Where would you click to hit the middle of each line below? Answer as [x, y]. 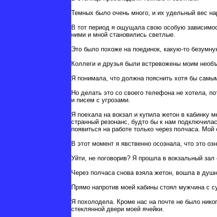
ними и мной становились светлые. [123, 35]
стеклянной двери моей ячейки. [118, 209]
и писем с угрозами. [101, 100]
